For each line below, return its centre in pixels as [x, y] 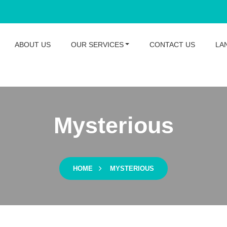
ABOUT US [32, 45]
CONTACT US [173, 45]
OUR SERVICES [97, 45]
